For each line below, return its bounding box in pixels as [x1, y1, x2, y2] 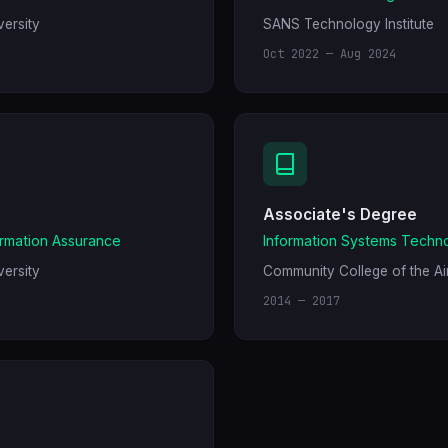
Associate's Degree [263, 205, 417, 224]
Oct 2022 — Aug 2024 [263, 46, 396, 62]
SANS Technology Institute [263, 16, 434, 32]
